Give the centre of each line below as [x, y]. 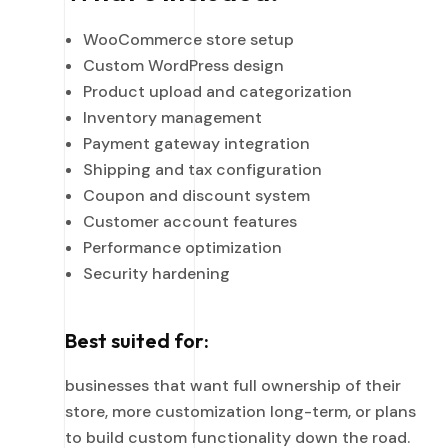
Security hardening [156, 273]
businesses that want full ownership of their [233, 385]
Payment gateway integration [196, 143]
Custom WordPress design [183, 65]
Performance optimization [182, 247]
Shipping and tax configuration [202, 169]
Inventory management [172, 117]
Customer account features [190, 221]
